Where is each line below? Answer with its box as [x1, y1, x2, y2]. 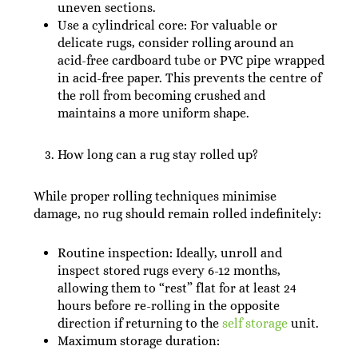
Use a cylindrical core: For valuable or [57, 18, 277, 33]
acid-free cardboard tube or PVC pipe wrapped [57, 53, 324, 68]
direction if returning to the [57, 316, 222, 331]
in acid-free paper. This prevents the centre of [57, 70, 321, 86]
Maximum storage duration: [57, 333, 220, 348]
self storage [221, 316, 288, 331]
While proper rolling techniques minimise [33, 189, 276, 204]
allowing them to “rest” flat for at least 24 [57, 280, 296, 296]
